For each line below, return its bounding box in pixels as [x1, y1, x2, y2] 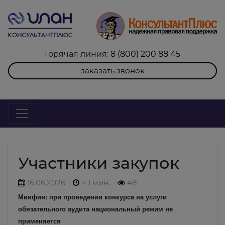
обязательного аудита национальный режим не [18, 205, 173, 213]
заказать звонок [80, 65, 145, 75]
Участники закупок [18, 153, 179, 173]
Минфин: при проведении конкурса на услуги [18, 193, 167, 201]
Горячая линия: [45, 49, 110, 59]
